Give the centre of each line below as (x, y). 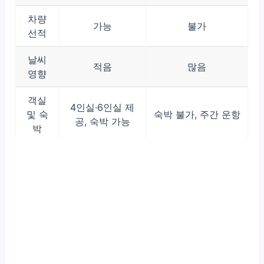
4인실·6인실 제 (103, 108)
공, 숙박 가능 (102, 122)
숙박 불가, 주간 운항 (197, 115)
